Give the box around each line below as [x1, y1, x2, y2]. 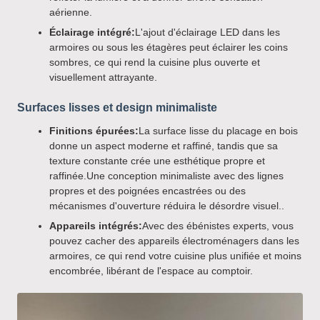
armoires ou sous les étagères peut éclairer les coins [49, 41, 288, 53]
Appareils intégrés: [49, 220, 142, 231]
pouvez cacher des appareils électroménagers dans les [49, 235, 299, 246]
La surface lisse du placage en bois [139, 125, 298, 136]
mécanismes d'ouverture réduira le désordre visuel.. [49, 200, 284, 211]
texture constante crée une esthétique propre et [49, 155, 265, 166]
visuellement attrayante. [49, 71, 157, 83]
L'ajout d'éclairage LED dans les [135, 26, 280, 38]
